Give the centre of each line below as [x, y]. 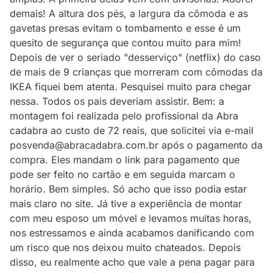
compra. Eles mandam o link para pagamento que [125, 160]
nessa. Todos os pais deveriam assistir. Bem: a [117, 101]
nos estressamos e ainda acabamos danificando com [132, 233]
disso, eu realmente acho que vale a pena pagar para [132, 262]
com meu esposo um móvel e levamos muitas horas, [131, 218]
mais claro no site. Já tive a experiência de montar [126, 204]
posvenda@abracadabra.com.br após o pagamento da [136, 145]
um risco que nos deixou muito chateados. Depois [125, 247]
